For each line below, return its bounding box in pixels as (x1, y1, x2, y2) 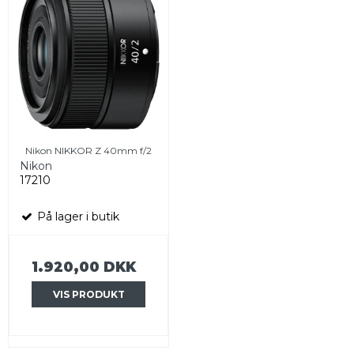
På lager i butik (34, 209, 119, 224)
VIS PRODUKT (52, 288, 125, 300)
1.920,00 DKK (32, 258, 136, 276)
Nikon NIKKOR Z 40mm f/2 (25, 145, 152, 157)
